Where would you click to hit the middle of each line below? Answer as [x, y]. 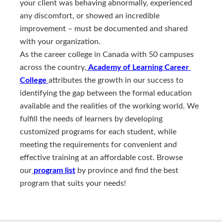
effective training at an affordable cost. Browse [101, 158]
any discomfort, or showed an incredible [90, 16]
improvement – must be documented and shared [104, 29]
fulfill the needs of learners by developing [91, 119]
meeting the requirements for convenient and [98, 145]
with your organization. [60, 42]
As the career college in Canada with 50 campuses [107, 55]
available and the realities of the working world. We [109, 106]
